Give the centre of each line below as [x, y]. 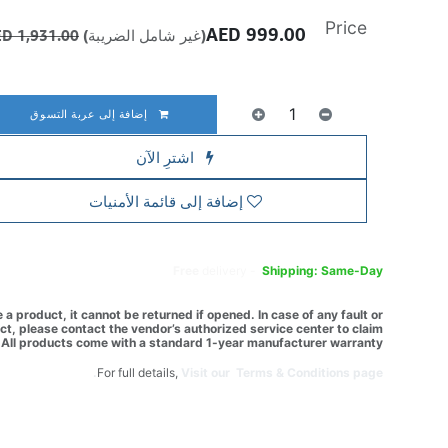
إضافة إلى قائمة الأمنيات [165, 201]
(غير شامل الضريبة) [145, 35]
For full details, [139, 372]
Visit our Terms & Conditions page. [282, 372]
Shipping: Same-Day [323, 270]
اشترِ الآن [167, 157]
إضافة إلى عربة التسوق [91, 113]
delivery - [231, 270]
